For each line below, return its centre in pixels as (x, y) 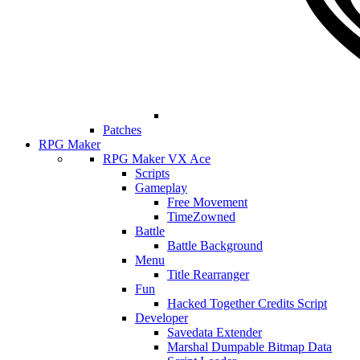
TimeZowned (201, 217)
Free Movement (207, 202)
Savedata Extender (215, 332)
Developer (162, 318)
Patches (122, 130)
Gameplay (161, 188)
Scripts (152, 173)
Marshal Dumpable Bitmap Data (250, 347)
